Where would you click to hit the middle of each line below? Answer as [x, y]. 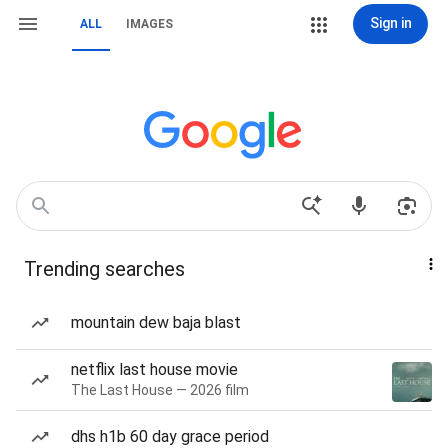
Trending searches [104, 269]
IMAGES [149, 24]
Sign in [390, 23]
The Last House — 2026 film [160, 390]
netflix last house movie [154, 369]
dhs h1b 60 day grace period [170, 436]
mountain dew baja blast [156, 322]
